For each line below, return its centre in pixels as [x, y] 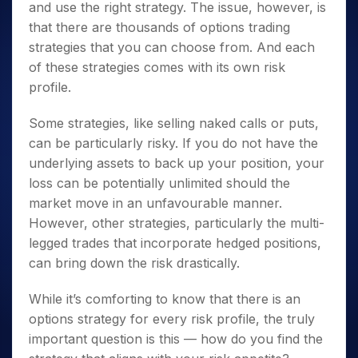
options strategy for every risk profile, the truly [172, 318]
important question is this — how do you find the [176, 338]
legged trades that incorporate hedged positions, [175, 243]
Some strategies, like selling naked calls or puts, [174, 123]
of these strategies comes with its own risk [157, 67]
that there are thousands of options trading [159, 27]
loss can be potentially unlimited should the [159, 183]
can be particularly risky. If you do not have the [173, 143]
